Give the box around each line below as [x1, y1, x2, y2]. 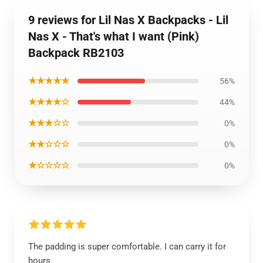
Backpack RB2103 [28, 46, 124, 60]
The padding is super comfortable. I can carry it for [28, 241, 226, 252]
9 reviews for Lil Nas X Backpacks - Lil [28, 13, 228, 27]
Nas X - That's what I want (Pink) [28, 29, 199, 43]
